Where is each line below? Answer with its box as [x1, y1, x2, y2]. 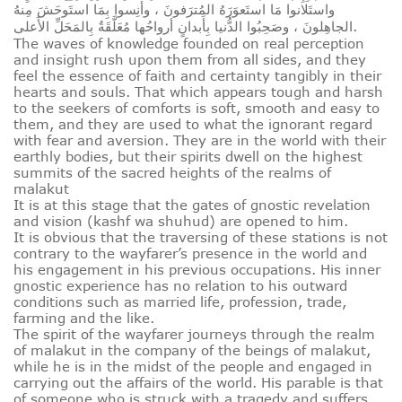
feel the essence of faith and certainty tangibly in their [13, 67, 381, 84]
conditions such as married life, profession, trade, [13, 293, 346, 310]
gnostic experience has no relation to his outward [13, 277, 347, 294]
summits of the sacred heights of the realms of [13, 164, 331, 181]
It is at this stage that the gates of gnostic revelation [13, 197, 371, 214]
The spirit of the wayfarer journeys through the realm [13, 326, 375, 343]
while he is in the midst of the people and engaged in [13, 358, 372, 375]
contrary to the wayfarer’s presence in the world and [13, 245, 367, 262]
